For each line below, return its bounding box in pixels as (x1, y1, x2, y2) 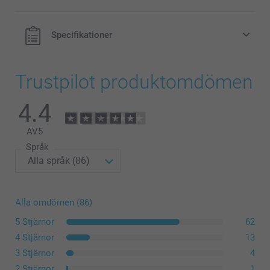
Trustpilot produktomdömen (15, 71, 253, 94)
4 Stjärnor (15, 232, 54, 243)
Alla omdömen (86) (15, 197, 92, 209)
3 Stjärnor (15, 248, 54, 259)
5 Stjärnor (15, 216, 54, 228)
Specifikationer (51, 30, 112, 41)
